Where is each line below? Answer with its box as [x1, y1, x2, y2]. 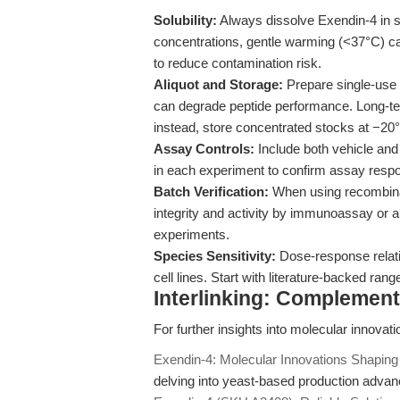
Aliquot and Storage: [154, 77, 283, 92]
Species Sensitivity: [154, 248, 276, 263]
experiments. [154, 227, 229, 242]
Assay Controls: [154, 141, 254, 156]
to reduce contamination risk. [154, 55, 321, 71]
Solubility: [154, 12, 217, 28]
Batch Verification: [154, 184, 269, 199]
